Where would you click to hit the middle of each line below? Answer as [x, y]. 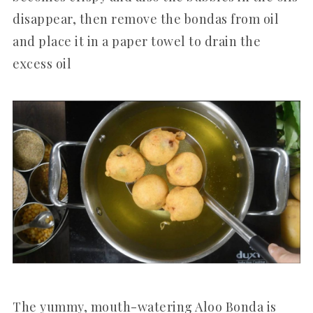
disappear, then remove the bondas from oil [146, 19]
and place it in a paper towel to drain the [137, 42]
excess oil [42, 64]
